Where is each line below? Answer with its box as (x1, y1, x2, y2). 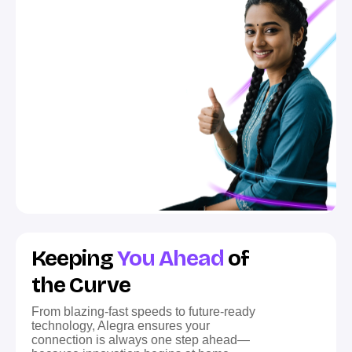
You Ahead (117, 244, 228, 272)
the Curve (31, 271, 130, 299)
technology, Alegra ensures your (31, 318, 210, 332)
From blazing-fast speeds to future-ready (31, 304, 255, 318)
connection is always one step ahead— (31, 332, 250, 346)
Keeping (31, 244, 117, 272)
